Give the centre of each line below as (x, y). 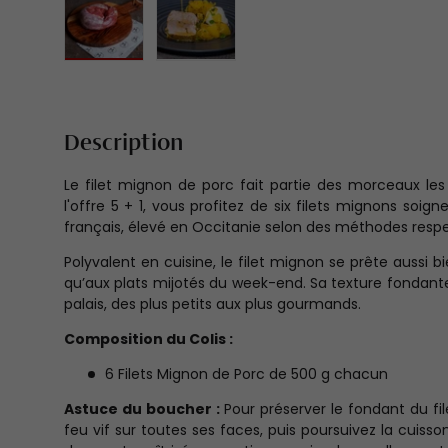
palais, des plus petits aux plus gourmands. (212, 304)
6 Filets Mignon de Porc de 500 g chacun (246, 374)
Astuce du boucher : (144, 409)
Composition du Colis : (150, 339)
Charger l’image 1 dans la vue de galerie (251, 71)
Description (123, 144)
